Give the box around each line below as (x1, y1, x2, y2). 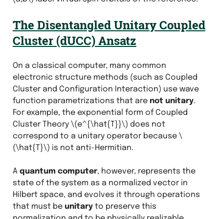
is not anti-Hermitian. (49, 143, 133, 152)
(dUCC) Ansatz (53, 32, 136, 48)
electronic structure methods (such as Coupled (12, 73, 197, 82)
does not (128, 120, 165, 129)
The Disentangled (12, 17, 114, 33)
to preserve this (92, 202, 156, 211)
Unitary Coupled (113, 17, 205, 33)
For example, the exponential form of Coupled (12, 108, 188, 117)
